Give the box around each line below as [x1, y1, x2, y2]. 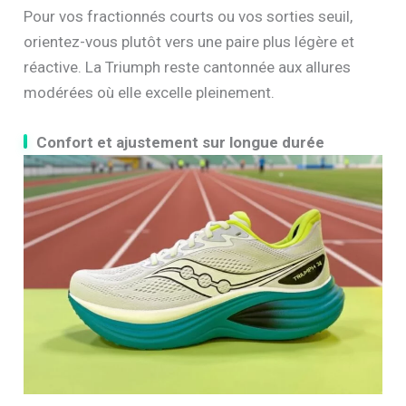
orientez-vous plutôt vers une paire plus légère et [24, 33, 355, 52]
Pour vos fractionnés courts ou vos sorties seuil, [24, 7, 353, 26]
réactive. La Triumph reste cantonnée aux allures [24, 58, 352, 77]
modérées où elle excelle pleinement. [24, 83, 275, 102]
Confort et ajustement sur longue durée [36, 133, 325, 152]
